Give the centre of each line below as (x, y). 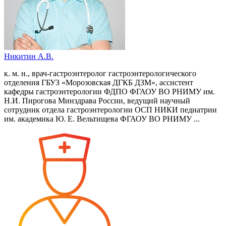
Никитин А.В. (29, 56)
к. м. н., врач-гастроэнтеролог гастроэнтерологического (100, 73)
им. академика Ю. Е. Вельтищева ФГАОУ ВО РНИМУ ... (102, 119)
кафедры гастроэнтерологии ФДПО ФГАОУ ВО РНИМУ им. (109, 91)
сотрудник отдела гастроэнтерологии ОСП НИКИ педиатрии (110, 109)
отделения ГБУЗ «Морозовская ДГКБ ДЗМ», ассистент (99, 82)
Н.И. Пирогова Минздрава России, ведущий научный (97, 100)
